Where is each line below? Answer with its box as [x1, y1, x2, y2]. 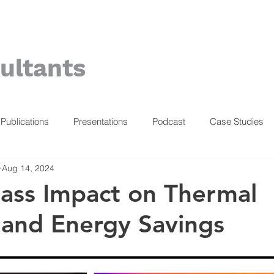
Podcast [152, 115, 185, 127]
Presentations [73, 115, 128, 127]
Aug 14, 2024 [2, 162, 54, 174]
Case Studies [210, 115, 264, 127]
